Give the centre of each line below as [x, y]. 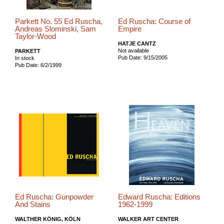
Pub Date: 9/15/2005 [142, 57]
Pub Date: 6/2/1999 [38, 65]
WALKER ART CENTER [148, 219]
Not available [133, 50]
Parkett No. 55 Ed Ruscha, [59, 21]
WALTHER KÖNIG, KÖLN [48, 219]
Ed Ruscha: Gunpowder [54, 197]
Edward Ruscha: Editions [159, 197]
